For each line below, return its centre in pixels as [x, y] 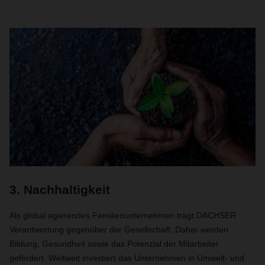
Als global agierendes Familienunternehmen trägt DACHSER [123, 215]
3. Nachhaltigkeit [60, 190]
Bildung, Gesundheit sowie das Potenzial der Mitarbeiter [114, 244]
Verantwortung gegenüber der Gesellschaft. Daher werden [119, 230]
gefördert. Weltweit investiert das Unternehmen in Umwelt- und [127, 258]
